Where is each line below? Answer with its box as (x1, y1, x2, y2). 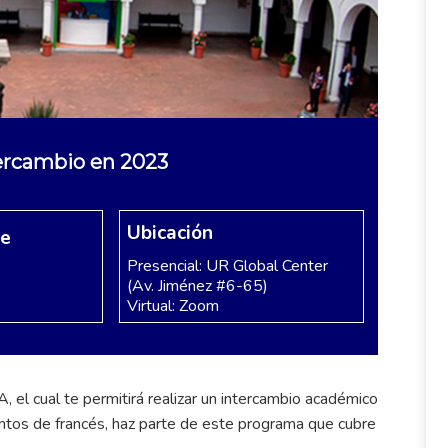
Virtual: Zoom (126, 294, 219, 317)
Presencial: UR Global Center (126, 254, 328, 277)
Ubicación (126, 219, 213, 246)
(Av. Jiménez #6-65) (126, 274, 268, 297)
